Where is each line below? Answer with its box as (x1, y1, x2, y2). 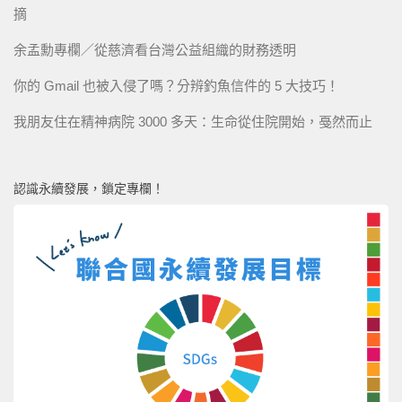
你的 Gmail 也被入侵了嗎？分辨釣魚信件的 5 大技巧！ (13, 77, 339, 93)
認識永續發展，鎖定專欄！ (13, 180, 164, 196)
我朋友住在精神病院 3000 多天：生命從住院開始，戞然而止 (13, 113, 372, 129)
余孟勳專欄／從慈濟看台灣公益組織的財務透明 (13, 41, 296, 57)
